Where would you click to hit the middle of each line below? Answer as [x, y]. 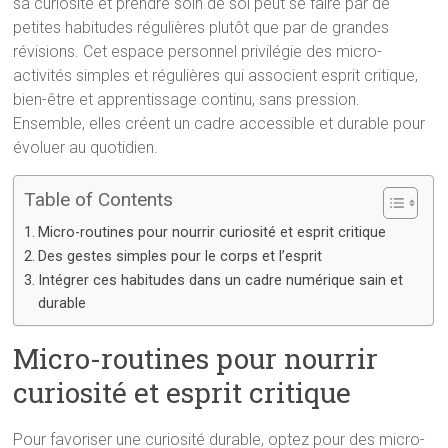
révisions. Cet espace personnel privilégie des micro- [198, 51]
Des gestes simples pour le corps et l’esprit [180, 256]
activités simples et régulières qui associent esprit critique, [216, 75]
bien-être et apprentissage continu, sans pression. [187, 99]
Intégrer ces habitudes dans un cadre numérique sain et [221, 280]
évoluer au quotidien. [86, 147]
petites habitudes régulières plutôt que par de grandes [201, 27]
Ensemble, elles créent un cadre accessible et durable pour [219, 123]
